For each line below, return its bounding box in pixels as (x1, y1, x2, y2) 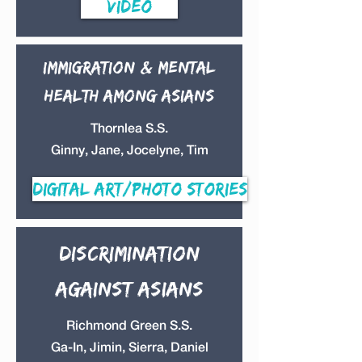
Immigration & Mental (43, 57, 216, 76)
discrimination (59, 241, 200, 265)
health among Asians (44, 86, 214, 104)
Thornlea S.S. (90, 120, 168, 136)
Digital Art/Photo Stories (32, 179, 247, 199)
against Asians (55, 276, 204, 301)
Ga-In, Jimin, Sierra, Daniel (50, 339, 208, 355)
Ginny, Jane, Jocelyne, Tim (50, 142, 208, 158)
